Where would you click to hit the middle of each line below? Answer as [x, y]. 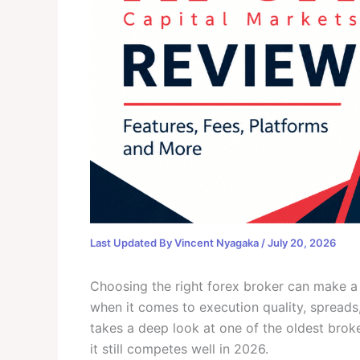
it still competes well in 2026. [179, 348]
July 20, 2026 [302, 242]
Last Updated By [131, 242]
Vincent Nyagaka [218, 242]
